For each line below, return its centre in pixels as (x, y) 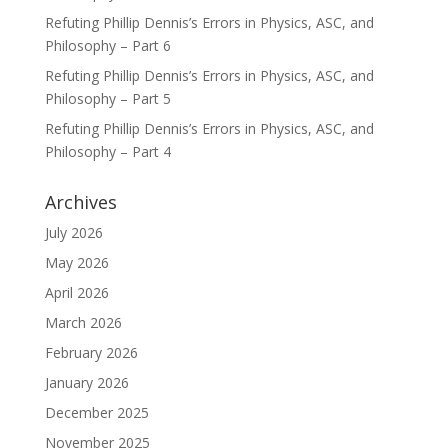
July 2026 (73, 232)
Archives (80, 202)
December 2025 (96, 412)
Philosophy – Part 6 (107, 45)
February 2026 (91, 352)
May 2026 (76, 262)
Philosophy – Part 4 (107, 151)
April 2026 (76, 292)
